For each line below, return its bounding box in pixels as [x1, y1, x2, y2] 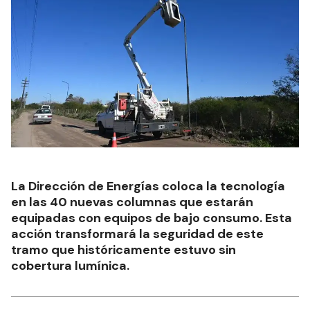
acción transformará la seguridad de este [11, 225, 264, 242]
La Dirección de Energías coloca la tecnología [11, 177, 285, 194]
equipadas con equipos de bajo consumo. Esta [11, 209, 292, 226]
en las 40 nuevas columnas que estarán [11, 193, 253, 210]
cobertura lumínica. [11, 257, 129, 274]
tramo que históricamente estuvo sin [11, 241, 236, 258]
